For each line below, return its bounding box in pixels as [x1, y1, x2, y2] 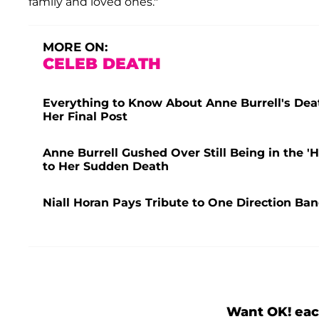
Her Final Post [43, 109, 127, 123]
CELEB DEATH [43, 53, 161, 73]
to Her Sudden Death [43, 159, 169, 173]
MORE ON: [43, 39, 108, 54]
